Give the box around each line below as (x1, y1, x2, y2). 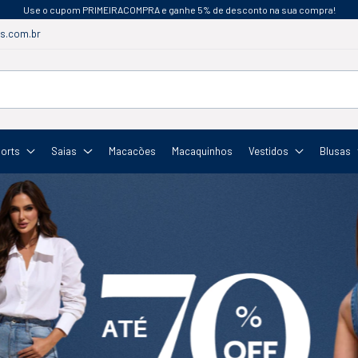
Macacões (108, 144, 156, 157)
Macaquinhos (171, 144, 233, 157)
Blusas (319, 144, 351, 157)
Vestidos (248, 144, 288, 157)
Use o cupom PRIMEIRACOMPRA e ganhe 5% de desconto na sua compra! (22, 4, 336, 15)
